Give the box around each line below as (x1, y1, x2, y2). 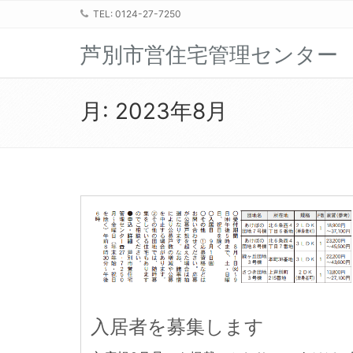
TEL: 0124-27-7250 (91, 8, 181, 20)
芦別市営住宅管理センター (80, 42, 338, 68)
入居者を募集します (91, 315, 264, 339)
